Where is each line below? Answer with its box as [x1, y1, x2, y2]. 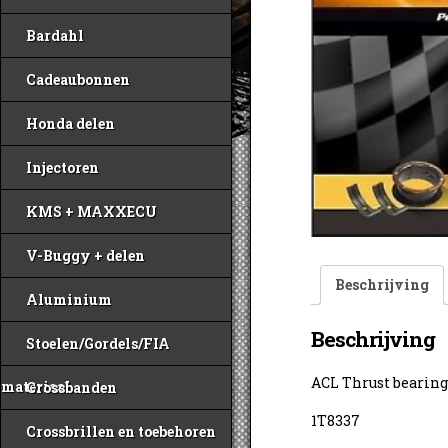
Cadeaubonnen [26, 70, 130, 89]
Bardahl [26, 26, 84, 45]
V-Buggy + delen [26, 246, 145, 265]
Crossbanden [26, 378, 117, 397]
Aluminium [26, 290, 112, 309]
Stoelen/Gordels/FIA [26, 334, 170, 353]
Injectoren [26, 158, 99, 177]
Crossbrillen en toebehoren [26, 422, 216, 441]
